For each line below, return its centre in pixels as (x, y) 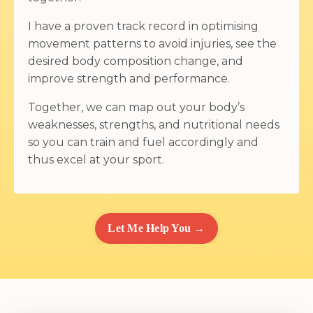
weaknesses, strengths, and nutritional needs (154, 124)
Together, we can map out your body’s (136, 107)
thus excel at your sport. (96, 159)
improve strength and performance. (130, 78)
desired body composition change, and (136, 61)
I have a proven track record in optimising (143, 26)
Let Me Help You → (156, 228)
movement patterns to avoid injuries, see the (152, 43)
